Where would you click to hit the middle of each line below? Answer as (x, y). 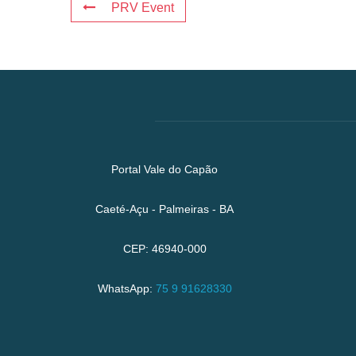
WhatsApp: (126, 288)
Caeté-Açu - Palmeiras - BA (164, 209)
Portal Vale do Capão (164, 169)
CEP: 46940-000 (164, 248)
